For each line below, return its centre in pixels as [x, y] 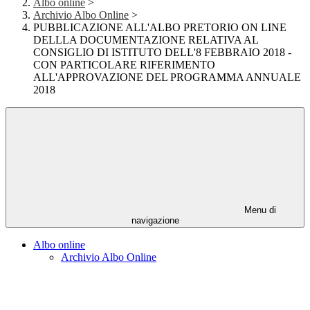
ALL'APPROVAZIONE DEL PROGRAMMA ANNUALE [167, 77]
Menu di [259, 210]
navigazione [155, 221]
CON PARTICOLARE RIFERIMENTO [124, 65]
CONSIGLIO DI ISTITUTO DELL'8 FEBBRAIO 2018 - [162, 53]
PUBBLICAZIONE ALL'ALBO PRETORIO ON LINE [160, 28]
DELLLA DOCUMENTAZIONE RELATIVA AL [146, 40]
